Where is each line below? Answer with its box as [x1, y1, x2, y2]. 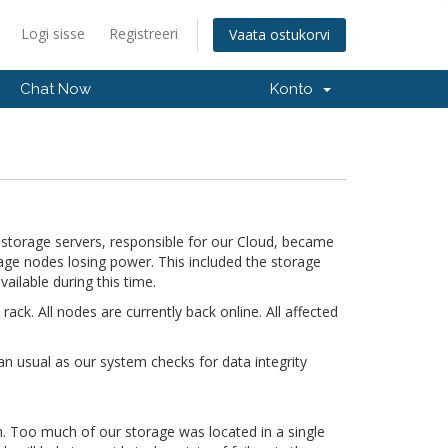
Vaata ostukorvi [229, 25, 330, 45]
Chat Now [20, 80, 91, 98]
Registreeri [109, 24, 178, 43]
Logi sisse [21, 24, 85, 43]
